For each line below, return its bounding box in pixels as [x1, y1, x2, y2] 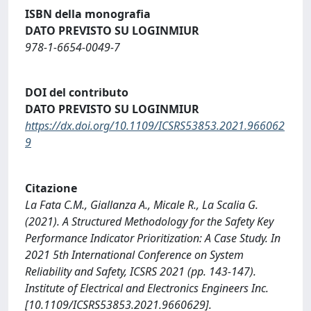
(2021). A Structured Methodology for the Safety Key [25, 213, 274, 229]
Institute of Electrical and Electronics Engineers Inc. [25, 280, 269, 296]
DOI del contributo [25, 85, 128, 101]
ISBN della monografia [25, 6, 151, 22]
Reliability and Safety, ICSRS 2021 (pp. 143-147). [25, 263, 256, 279]
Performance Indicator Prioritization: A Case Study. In [25, 230, 280, 246]
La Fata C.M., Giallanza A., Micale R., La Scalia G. [25, 196, 258, 212]
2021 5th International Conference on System [25, 246, 244, 262]
